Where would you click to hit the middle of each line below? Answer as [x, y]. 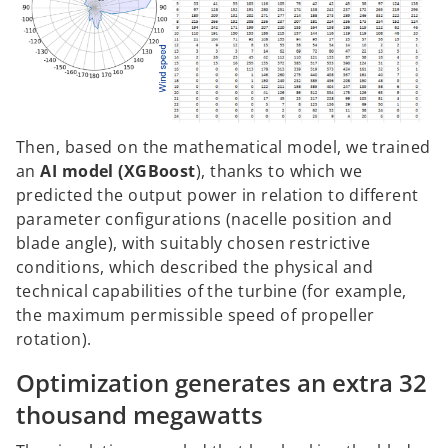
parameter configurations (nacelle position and [204, 218]
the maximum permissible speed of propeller [195, 314]
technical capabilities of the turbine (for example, [211, 290]
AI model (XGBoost [118, 170]
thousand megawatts [139, 414]
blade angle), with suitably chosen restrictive [193, 242]
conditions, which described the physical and [195, 266]
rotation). [54, 338]
